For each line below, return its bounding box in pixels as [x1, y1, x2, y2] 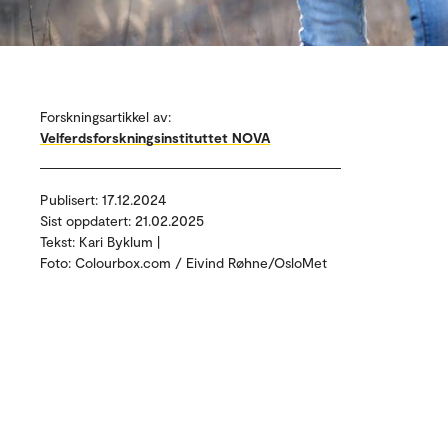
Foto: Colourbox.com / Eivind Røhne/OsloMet [40, 254, 327, 271]
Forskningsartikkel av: [40, 108, 171, 125]
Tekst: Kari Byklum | [40, 233, 160, 250]
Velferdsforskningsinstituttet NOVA [40, 129, 270, 146]
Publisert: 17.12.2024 [40, 191, 166, 208]
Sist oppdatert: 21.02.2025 [40, 212, 204, 229]
